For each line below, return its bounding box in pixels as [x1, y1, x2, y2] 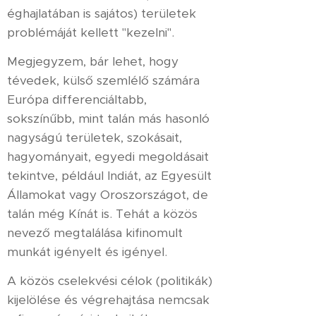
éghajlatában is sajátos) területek [7, 6, 196, 21]
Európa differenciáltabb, [7, 92, 147, 107]
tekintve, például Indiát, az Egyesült [7, 168, 212, 183]
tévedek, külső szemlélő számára [7, 73, 200, 88]
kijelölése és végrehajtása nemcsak [7, 292, 209, 308]
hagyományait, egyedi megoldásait [7, 149, 209, 164]
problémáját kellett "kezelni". [7, 25, 174, 40]
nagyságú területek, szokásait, [7, 130, 182, 145]
